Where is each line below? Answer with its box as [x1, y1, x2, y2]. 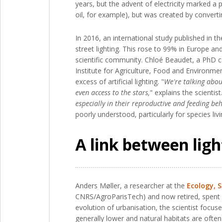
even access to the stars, [75, 87, 150, 97]
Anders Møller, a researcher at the [75, 180, 187, 190]
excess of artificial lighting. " [75, 76, 164, 86]
